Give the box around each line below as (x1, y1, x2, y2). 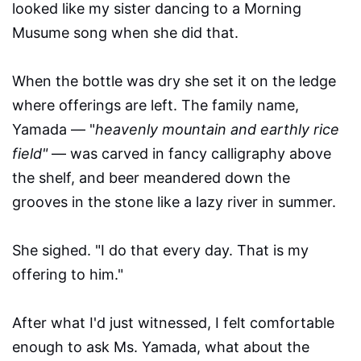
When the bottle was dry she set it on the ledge (12, 73, 336, 90)
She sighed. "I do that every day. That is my (12, 242, 309, 259)
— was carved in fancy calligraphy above (52, 145, 331, 163)
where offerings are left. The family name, (12, 97, 299, 114)
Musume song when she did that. (12, 24, 239, 42)
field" (12, 145, 52, 163)
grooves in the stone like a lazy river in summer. (12, 193, 336, 211)
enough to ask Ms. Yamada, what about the (12, 338, 309, 356)
